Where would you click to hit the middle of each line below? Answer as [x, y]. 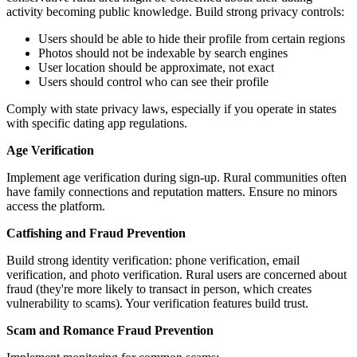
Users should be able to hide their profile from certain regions [192, 38]
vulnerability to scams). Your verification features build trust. [157, 303]
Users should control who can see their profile [153, 81]
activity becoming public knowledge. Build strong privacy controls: [175, 11]
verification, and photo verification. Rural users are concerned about [177, 274]
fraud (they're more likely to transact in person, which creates [159, 288]
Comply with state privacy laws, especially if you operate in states [171, 108]
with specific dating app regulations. [97, 123]
